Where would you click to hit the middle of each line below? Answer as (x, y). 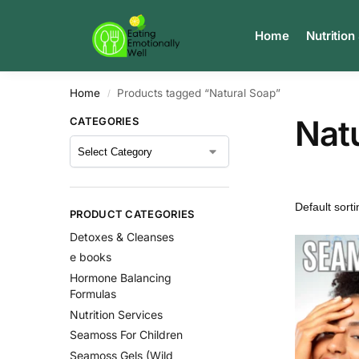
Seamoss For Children (126, 335)
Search (52, 24)
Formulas (93, 294)
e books (91, 257)
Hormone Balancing (121, 278)
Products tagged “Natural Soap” (199, 93)
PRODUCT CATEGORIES (132, 214)
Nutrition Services (116, 314)
